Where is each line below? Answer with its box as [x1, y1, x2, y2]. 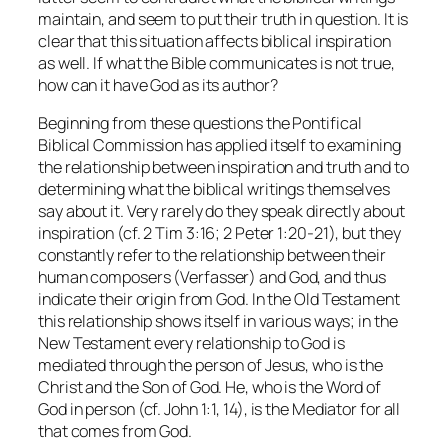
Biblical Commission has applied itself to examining [38, 134, 401, 157]
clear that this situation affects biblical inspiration [38, 29, 391, 52]
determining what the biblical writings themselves [38, 178, 391, 201]
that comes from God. [38, 420, 192, 443]
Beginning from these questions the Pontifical [38, 112, 362, 135]
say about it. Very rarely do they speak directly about [38, 200, 405, 223]
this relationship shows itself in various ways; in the [38, 310, 398, 333]
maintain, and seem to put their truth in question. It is [38, 7, 409, 30]
